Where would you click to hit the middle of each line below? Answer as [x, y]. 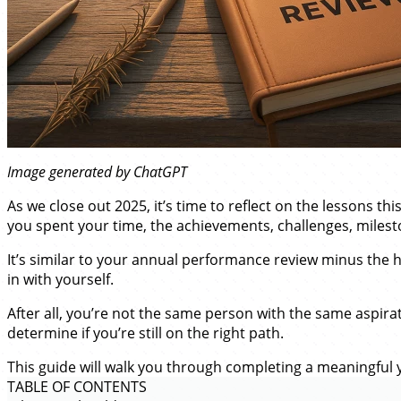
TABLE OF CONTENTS [77, 387]
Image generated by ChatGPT [97, 172]
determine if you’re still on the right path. [145, 333]
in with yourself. [60, 279]
